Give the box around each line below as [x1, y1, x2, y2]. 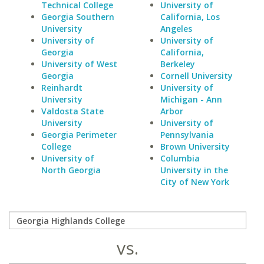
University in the [160, 164, 228, 176]
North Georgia [41, 164, 101, 176]
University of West [41, 58, 117, 70]
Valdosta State [41, 105, 104, 117]
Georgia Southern [41, 11, 114, 22]
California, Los [160, 11, 220, 22]
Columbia [160, 153, 200, 164]
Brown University [160, 141, 230, 152]
